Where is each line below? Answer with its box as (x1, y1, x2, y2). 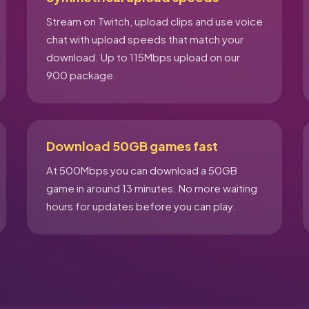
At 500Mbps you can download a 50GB (46, 163, 237, 177)
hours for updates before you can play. (46, 199, 236, 212)
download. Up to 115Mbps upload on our (46, 50, 240, 63)
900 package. (46, 68, 117, 81)
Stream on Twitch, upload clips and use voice (46, 14, 263, 28)
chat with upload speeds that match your (46, 32, 243, 46)
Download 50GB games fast (46, 138, 218, 154)
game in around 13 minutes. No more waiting (46, 181, 257, 195)
